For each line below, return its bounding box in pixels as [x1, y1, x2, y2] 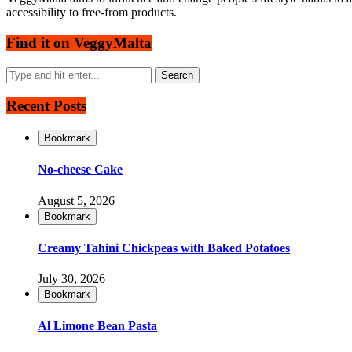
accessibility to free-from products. [6, 5, 177, 20]
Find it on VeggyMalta [6, 34, 152, 51]
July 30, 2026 [38, 272, 105, 286]
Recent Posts [6, 97, 86, 115]
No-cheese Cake [38, 163, 123, 177]
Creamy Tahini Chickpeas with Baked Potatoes [38, 240, 290, 255]
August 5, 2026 [38, 193, 115, 207]
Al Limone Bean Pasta [38, 319, 157, 333]
